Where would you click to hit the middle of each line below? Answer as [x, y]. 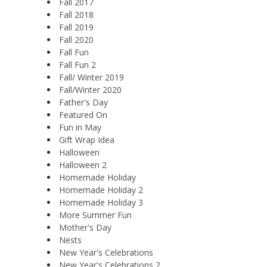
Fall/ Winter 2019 [91, 77]
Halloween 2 [83, 164]
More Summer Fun [95, 215]
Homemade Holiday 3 [101, 202]
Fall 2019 [76, 27]
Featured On [83, 114]
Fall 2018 [76, 14]
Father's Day [83, 102]
